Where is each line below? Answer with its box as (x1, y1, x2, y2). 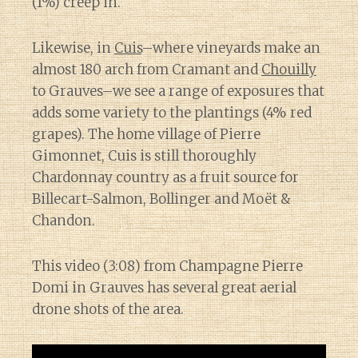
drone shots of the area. (32, 300, 184, 318)
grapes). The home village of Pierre (32, 125, 261, 143)
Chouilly (261, 60, 316, 78)
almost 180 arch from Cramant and (32, 60, 261, 78)
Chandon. (32, 211, 95, 229)
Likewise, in (32, 38, 114, 57)
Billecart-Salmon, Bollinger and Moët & (32, 189, 291, 208)
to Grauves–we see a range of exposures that (32, 82, 324, 100)
